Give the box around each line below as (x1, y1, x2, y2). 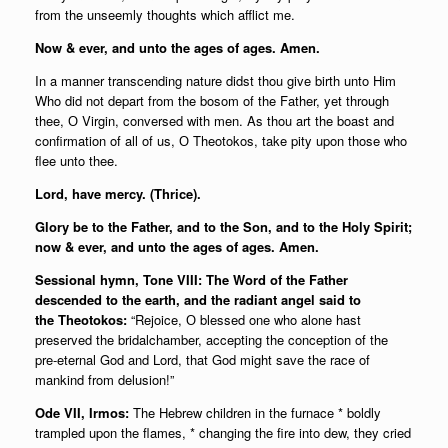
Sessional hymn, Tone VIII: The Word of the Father (35, 270, 348, 289)
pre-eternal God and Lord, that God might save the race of (35, 350, 370, 369)
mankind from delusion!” (35, 370, 174, 389)
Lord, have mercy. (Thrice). (35, 184, 201, 203)
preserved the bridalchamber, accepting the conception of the (35, 330, 388, 349)
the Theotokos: (35, 310, 131, 329)
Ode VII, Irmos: (35, 403, 129, 422)
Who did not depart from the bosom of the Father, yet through (35, 91, 389, 110)
